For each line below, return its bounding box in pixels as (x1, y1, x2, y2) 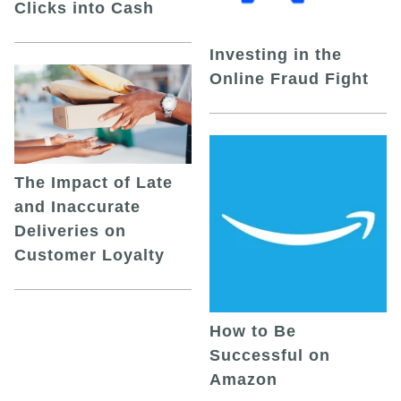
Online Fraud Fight (209, 69, 369, 88)
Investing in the (209, 45, 342, 64)
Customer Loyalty (14, 246, 165, 265)
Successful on (209, 346, 330, 364)
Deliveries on (14, 222, 126, 241)
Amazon (209, 370, 277, 388)
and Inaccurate (14, 198, 141, 217)
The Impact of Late (14, 174, 173, 192)
